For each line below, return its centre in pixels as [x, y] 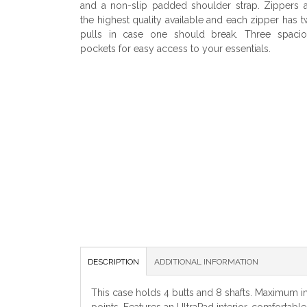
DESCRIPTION [113, 262]
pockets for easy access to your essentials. [175, 49]
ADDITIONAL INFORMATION [206, 262]
